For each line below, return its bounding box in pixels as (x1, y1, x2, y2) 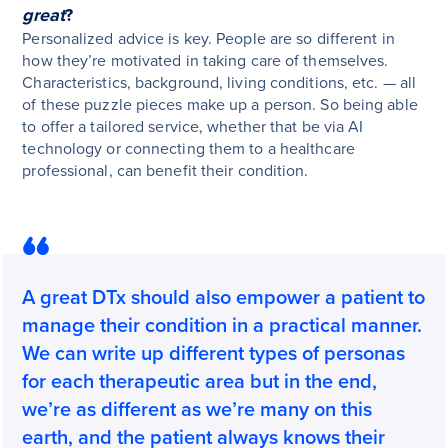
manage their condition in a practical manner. (22, 314, 423, 339)
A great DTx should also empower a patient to (22, 286, 426, 311)
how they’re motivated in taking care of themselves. (22, 51, 389, 72)
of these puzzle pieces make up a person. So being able (22, 95, 418, 116)
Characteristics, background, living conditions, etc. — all (22, 73, 417, 94)
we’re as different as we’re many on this (22, 398, 373, 423)
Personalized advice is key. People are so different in (22, 29, 395, 50)
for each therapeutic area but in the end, (22, 370, 378, 395)
